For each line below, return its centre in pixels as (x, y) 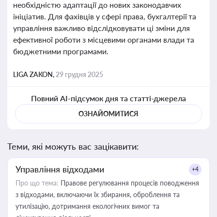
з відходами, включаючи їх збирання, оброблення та (98, 194)
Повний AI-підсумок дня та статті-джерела (108, 98)
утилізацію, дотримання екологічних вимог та (87, 206)
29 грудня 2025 (79, 74)
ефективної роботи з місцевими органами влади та (104, 39)
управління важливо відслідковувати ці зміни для (101, 28)
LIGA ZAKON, (34, 74)
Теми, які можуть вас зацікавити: (73, 146)
